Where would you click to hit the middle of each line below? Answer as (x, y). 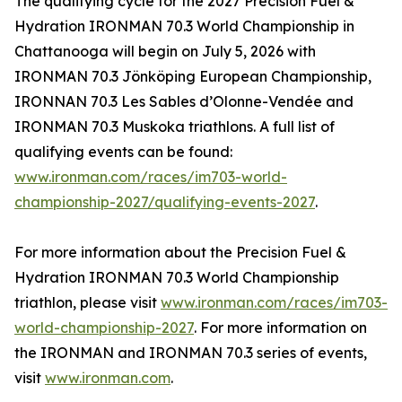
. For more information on (280, 327)
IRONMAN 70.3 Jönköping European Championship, (193, 76)
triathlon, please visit (87, 302)
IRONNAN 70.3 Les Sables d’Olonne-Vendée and (184, 101)
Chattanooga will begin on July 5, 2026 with (165, 51)
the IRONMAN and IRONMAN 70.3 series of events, (191, 352)
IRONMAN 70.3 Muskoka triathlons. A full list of (175, 126)
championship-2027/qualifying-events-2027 (165, 201)
